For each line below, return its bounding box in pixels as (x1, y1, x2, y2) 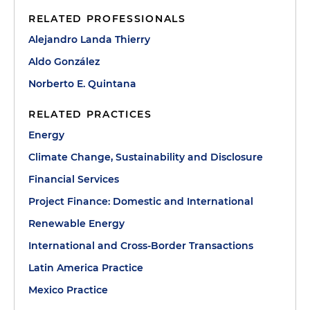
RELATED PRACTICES (28, 108, 152, 120)
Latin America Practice (28, 262, 143, 274)
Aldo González (28, 55, 100, 68)
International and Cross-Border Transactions (28, 239, 253, 252)
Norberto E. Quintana (28, 77, 136, 90)
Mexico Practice (28, 284, 108, 296)
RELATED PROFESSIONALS (28, 12, 186, 25)
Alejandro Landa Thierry (28, 33, 150, 46)
